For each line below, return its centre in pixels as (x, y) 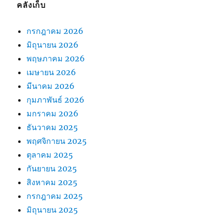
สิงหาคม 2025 (52, 182)
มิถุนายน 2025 (53, 210)
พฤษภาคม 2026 (56, 59)
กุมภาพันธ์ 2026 (56, 100)
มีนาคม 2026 (51, 86)
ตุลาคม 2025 (50, 155)
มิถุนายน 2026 (53, 45)
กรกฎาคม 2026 (55, 31)
